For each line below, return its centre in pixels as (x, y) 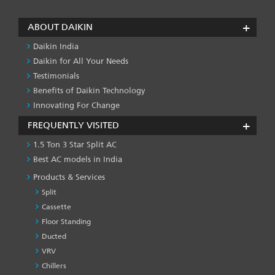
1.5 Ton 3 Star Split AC (75, 144)
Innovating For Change (76, 105)
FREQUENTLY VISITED (73, 125)
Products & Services (69, 177)
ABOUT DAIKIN (60, 27)
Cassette (56, 207)
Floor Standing (66, 221)
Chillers (54, 265)
